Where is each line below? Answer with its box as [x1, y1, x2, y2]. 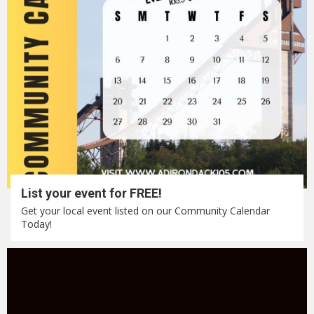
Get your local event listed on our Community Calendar [21, 204, 270, 217]
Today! [21, 217, 52, 231]
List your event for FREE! [21, 186, 162, 200]
